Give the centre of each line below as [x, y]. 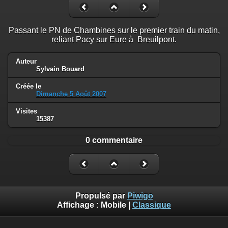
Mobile [113, 205]
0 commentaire [114, 140]
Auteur [26, 61]
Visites [26, 111]
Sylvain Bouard [60, 69]
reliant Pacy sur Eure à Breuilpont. [114, 39]
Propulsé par [101, 196]
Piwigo [140, 196]
